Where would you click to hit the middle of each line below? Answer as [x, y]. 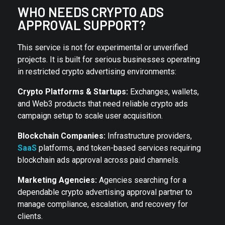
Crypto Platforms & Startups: [73, 91]
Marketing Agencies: [57, 180]
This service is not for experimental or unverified [103, 47]
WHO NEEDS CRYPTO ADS [91, 12]
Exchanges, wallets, [163, 91]
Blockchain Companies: [62, 136]
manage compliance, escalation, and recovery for [103, 204]
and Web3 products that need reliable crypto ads [103, 103]
